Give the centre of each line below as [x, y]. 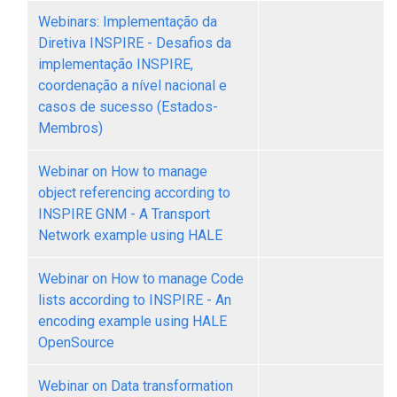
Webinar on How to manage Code [141, 279]
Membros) [70, 128]
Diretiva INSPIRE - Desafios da [135, 43]
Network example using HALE [130, 235]
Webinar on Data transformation [136, 386]
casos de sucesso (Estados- [128, 107]
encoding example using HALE [132, 321]
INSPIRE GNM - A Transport [124, 214]
